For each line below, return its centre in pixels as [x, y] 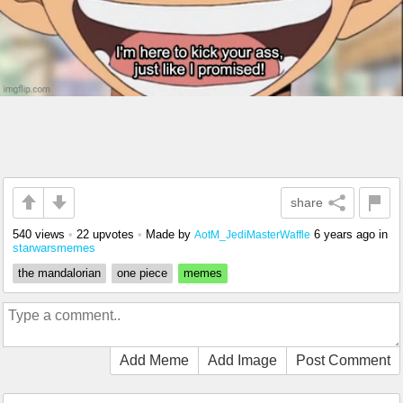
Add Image [242, 360]
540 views [39, 234]
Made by [170, 234]
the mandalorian [59, 273]
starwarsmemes [54, 247]
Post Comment [343, 360]
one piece [142, 273]
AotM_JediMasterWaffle [252, 234]
